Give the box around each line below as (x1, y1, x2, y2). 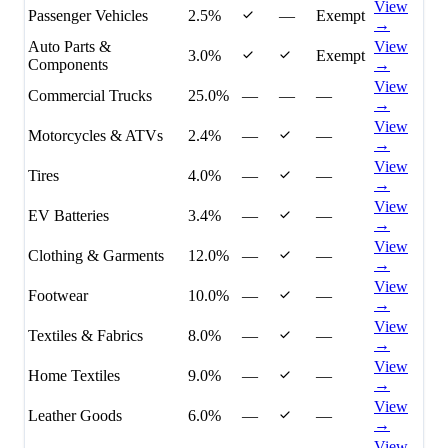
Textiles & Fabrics (28, 327, 143, 345)
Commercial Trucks (28, 87, 152, 105)
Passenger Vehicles (28, 7, 148, 25)
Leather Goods (28, 407, 122, 425)
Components (28, 56, 108, 74)
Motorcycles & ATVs (28, 127, 163, 145)
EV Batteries (28, 207, 109, 225)
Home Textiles (28, 367, 120, 385)
